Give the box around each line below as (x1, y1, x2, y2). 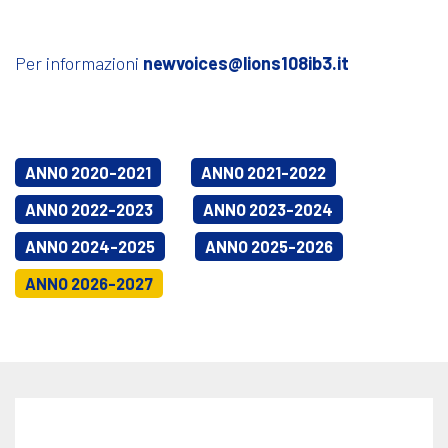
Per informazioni (15, 51, 143, 74)
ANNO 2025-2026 (205, 236, 333, 256)
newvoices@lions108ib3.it (143, 51, 349, 74)
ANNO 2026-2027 (25, 273, 153, 293)
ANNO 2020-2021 (25, 162, 151, 182)
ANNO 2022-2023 (25, 199, 153, 219)
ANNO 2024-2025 (25, 236, 155, 256)
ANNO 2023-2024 (203, 199, 333, 219)
